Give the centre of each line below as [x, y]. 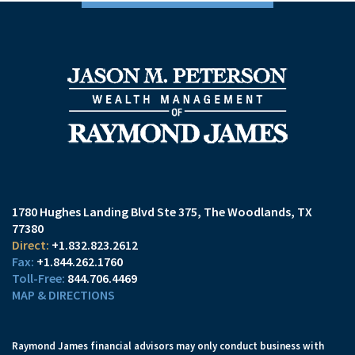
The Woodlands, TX [258, 211]
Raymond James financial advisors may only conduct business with [168, 345]
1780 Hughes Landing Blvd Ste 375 [105, 211]
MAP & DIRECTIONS [63, 294]
